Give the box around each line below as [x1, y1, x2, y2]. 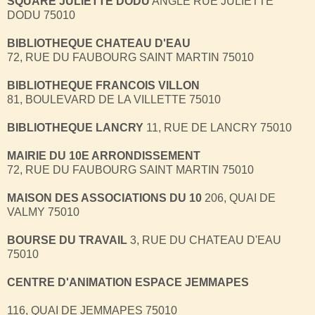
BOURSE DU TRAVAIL [7, 233, 127, 246]
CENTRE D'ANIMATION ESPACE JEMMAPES [7, 276, 249, 288]
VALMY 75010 [7, 205, 79, 218]
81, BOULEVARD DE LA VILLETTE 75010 [7, 93, 221, 105]
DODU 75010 [7, 8, 75, 21]
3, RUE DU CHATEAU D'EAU [127, 233, 281, 246]
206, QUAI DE [202, 191, 276, 204]
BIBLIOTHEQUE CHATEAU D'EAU [7, 37, 191, 49]
